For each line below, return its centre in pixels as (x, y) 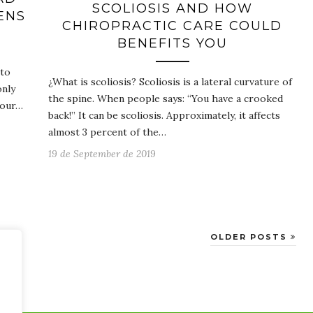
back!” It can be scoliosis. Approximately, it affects (164, 115)
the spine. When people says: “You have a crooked (166, 98)
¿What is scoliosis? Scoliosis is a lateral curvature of (170, 81)
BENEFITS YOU (172, 43)
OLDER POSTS (250, 236)
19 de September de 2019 (102, 153)
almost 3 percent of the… (107, 132)
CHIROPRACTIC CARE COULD (172, 26)
